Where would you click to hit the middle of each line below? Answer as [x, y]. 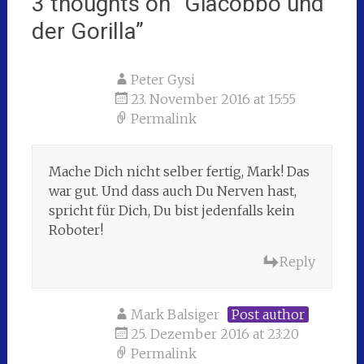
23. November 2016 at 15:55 [213, 99]
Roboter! [76, 230]
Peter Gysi [162, 79]
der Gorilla [83, 31]
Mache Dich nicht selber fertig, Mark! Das [179, 171]
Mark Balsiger [175, 314]
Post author [268, 314]
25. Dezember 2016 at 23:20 [214, 334]
